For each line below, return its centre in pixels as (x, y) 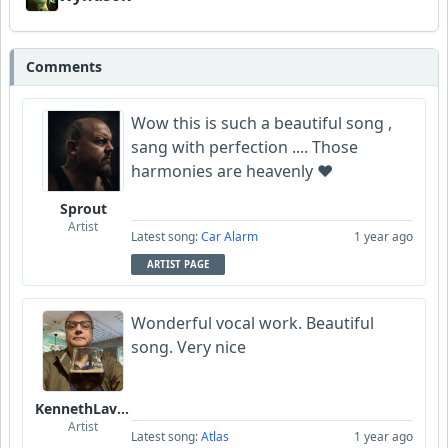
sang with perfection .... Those (244, 147)
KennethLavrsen (123, 408)
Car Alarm (229, 236)
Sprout (83, 208)
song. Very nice (188, 347)
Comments (64, 66)
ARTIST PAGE (178, 264)
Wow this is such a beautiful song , (261, 123)
